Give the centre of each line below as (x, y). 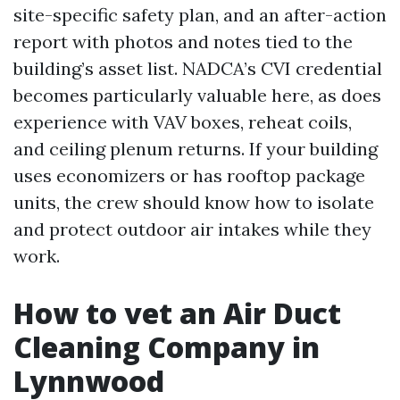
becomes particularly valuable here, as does (197, 95)
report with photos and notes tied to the (183, 41)
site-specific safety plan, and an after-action (200, 14)
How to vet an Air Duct (177, 312)
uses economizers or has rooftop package (189, 175)
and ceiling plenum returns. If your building (196, 148)
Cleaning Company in (167, 346)
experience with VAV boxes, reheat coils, (183, 121)
